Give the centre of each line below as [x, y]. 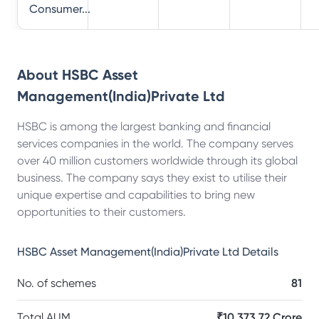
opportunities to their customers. [101, 212]
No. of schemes [57, 283]
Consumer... [60, 9]
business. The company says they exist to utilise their [152, 178]
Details [259, 252]
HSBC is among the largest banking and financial [144, 126]
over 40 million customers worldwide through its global [157, 161]
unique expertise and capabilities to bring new [136, 195]
